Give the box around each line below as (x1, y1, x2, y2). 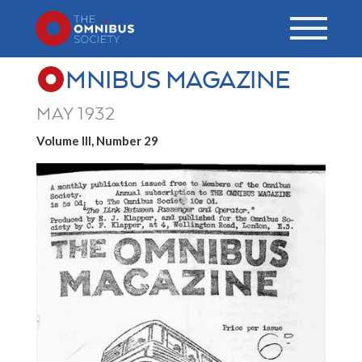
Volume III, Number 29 (36, 133, 158, 148)
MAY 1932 (36, 102, 115, 124)
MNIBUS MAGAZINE (65, 62, 290, 95)
